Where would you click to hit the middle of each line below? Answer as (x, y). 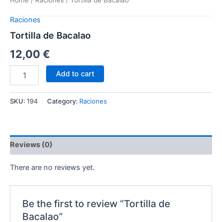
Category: (63, 101)
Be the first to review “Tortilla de (96, 203)
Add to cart (75, 74)
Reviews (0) (31, 145)
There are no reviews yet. (52, 168)
